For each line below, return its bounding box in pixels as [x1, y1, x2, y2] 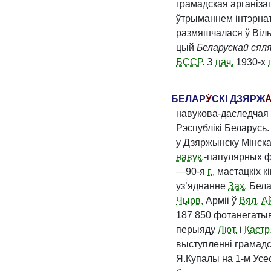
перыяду [176, 224, 218, 235]
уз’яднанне [176, 181, 228, 191]
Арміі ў [203, 195, 239, 206]
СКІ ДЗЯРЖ [212, 94, 265, 104]
